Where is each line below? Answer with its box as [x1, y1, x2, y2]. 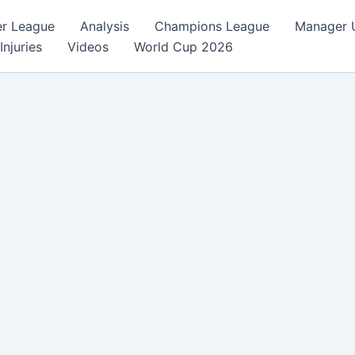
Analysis [79, 17, 129, 34]
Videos [67, 38, 109, 55]
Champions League [154, 17, 269, 34]
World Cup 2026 [134, 38, 233, 55]
